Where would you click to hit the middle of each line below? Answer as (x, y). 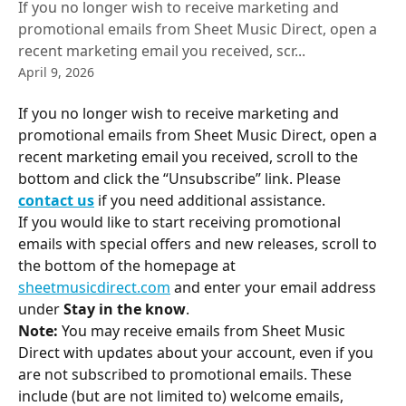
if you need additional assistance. (210, 200)
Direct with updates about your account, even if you (198, 353)
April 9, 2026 (56, 72)
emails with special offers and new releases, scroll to (199, 244)
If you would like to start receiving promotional (181, 222)
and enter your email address (275, 287)
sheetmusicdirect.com (94, 287)
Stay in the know (125, 309)
